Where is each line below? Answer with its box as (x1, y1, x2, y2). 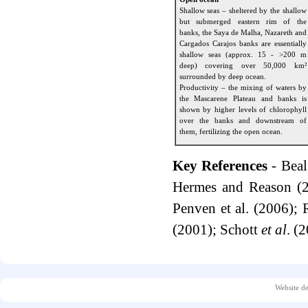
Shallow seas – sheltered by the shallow (179, 6, 307, 14)
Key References (172, 157, 268, 174)
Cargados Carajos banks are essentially (179, 39, 307, 47)
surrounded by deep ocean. (179, 72, 266, 80)
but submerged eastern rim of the (179, 17, 307, 25)
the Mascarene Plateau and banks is (179, 94, 307, 102)
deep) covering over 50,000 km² (179, 61, 307, 69)
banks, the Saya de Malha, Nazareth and (179, 28, 307, 36)
